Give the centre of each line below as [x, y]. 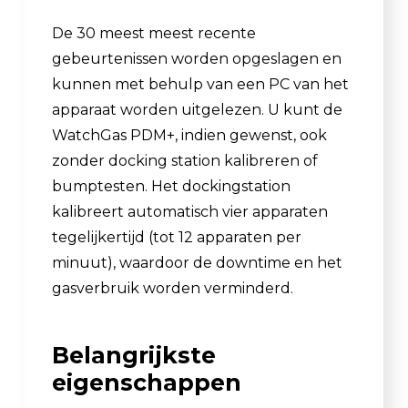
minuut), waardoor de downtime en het [197, 262]
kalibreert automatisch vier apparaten [190, 211]
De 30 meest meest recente [154, 33]
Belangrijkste [134, 355]
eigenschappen [147, 382]
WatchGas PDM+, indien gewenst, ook [189, 135]
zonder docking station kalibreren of [185, 160]
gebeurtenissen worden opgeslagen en [197, 58]
